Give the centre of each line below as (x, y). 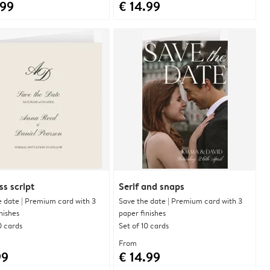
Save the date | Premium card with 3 (181, 200)
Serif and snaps (152, 186)
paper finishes (142, 212)
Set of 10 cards (144, 225)
